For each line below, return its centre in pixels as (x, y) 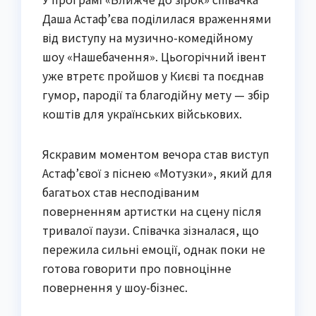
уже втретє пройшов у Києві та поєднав (153, 75)
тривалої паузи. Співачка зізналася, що (151, 230)
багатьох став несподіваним (121, 192)
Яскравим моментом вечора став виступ (156, 153)
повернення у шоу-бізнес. (115, 287)
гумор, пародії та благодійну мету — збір (156, 94)
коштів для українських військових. (142, 113)
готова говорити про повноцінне (137, 268)
